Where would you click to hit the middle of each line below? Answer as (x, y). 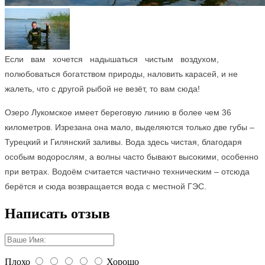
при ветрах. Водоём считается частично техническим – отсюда (127, 172)
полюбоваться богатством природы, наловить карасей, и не (121, 74)
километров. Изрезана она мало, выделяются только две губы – (130, 127)
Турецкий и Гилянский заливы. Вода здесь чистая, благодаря (123, 142)
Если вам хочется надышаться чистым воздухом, (112, 59)
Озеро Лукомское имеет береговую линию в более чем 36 (118, 113)
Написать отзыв (57, 214)
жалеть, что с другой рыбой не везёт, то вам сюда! (102, 89)
